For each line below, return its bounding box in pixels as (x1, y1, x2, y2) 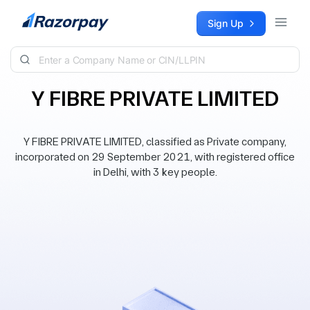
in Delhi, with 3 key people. (93, 165, 217, 179)
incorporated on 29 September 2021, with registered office (15, 150, 295, 163)
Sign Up (208, 17, 244, 29)
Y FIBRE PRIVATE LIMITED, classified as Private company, (24, 135, 286, 148)
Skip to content (11, 12, 80, 24)
